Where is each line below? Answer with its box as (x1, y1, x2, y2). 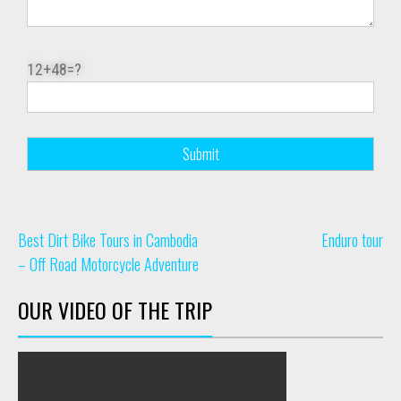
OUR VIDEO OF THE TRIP (18, 294, 212, 327)
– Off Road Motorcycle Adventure (18, 252, 199, 277)
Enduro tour (321, 228, 383, 252)
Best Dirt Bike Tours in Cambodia (18, 228, 198, 252)
